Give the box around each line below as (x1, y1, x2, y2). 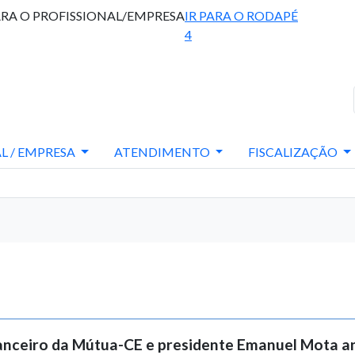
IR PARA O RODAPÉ (185, 8, 298, 23)
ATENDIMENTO (113, 144, 212, 159)
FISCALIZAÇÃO (248, 144, 341, 159)
